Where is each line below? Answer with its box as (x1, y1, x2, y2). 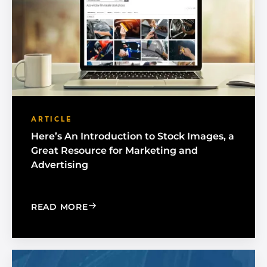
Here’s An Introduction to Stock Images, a (31, 131, 234, 142)
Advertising (31, 159, 88, 171)
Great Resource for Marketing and (31, 145, 198, 157)
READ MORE (31, 201, 88, 213)
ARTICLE (31, 116, 73, 124)
